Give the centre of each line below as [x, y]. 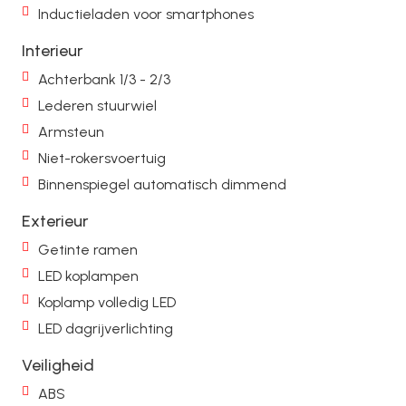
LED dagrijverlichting [106, 328]
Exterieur [55, 221]
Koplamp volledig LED [107, 302]
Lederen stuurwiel [97, 105]
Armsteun [71, 131]
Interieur [52, 50]
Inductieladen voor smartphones [146, 14]
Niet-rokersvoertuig [102, 158]
